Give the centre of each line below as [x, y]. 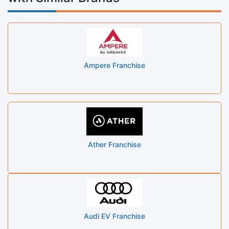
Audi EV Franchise [114, 216]
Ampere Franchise [114, 65]
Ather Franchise [114, 144]
